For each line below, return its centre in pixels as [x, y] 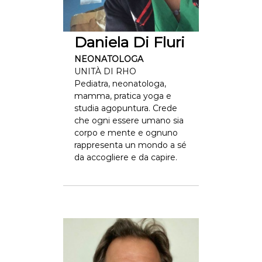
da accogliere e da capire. [125, 157]
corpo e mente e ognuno [126, 133]
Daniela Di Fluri [129, 42]
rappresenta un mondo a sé [130, 145]
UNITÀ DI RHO [105, 71]
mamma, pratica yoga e [123, 96]
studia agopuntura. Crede [125, 108]
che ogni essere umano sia [129, 120]
